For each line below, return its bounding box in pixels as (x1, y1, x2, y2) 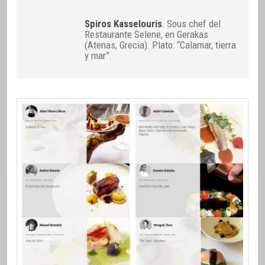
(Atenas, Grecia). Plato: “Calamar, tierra (85, 39, 237, 51)
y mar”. (85, 50, 112, 62)
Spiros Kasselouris (85, 18, 163, 30)
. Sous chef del (162, 18, 221, 30)
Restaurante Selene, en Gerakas (85, 28, 209, 41)
